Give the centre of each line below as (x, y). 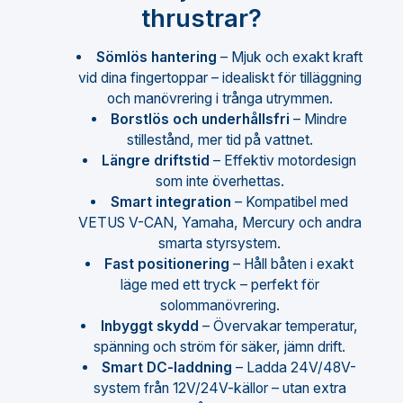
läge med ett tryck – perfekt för (219, 285)
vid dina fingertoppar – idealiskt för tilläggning (219, 78)
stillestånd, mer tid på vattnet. (219, 140)
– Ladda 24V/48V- (295, 368)
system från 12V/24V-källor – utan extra (219, 389)
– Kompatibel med (289, 202)
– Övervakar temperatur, (278, 327)
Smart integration (170, 202)
